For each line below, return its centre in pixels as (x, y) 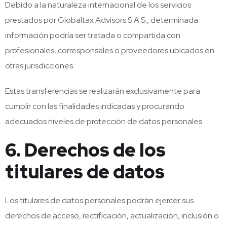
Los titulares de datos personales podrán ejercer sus (99, 200)
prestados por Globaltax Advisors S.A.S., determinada (102, 20)
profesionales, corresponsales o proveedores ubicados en (110, 50)
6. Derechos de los (85, 150)
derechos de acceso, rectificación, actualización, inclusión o (112, 216)
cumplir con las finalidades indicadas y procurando (95, 106)
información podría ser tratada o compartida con (93, 35)
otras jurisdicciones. (40, 66)
